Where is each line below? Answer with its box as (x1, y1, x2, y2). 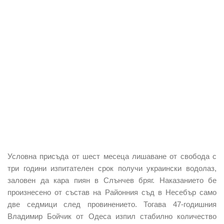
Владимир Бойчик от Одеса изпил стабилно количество (7, 211, 216, 220)
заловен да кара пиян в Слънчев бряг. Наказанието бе (7, 175, 216, 184)
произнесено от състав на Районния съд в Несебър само (7, 187, 216, 196)
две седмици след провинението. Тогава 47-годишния (7, 199, 216, 208)
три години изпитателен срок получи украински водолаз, (7, 163, 216, 172)
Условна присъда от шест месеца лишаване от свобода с (7, 151, 216, 160)
